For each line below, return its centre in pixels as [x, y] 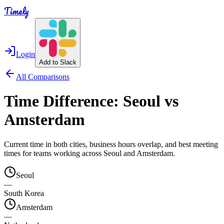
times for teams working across [54, 153]
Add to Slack [58, 62]
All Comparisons [43, 77]
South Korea [24, 193]
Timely [16, 11]
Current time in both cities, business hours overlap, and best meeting [111, 144]
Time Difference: [63, 101]
